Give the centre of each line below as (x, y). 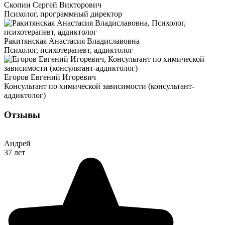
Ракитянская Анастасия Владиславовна (72, 41)
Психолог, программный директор (63, 14)
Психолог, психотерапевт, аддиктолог (69, 50)
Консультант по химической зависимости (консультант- (99, 86)
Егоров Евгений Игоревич (50, 77)
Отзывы (22, 115)
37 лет (15, 152)
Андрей (17, 143)
